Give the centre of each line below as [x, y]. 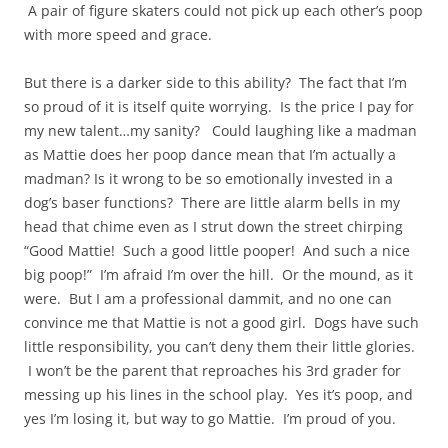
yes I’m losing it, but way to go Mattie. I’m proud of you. [210, 418]
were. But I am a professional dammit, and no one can [208, 298]
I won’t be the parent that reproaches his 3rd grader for [212, 370]
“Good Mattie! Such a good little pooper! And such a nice [217, 250]
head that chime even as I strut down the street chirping [213, 226]
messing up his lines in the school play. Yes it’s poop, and [218, 394]
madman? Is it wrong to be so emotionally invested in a [208, 178]
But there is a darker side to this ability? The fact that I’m [215, 82]
